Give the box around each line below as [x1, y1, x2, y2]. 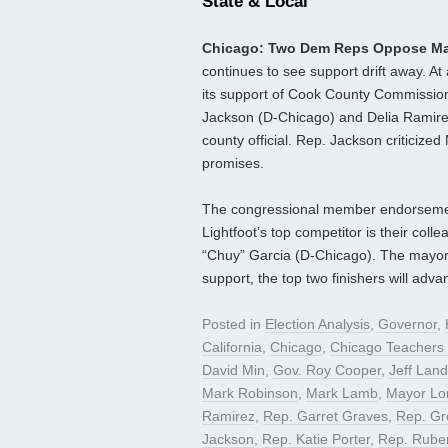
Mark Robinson [202, 385, 298, 402]
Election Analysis [265, 316, 370, 333]
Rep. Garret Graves [263, 408, 388, 425]
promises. [202, 155, 264, 172]
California [202, 339, 262, 356]
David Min [202, 362, 265, 379]
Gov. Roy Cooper [273, 362, 381, 379]
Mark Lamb [306, 385, 378, 402]
